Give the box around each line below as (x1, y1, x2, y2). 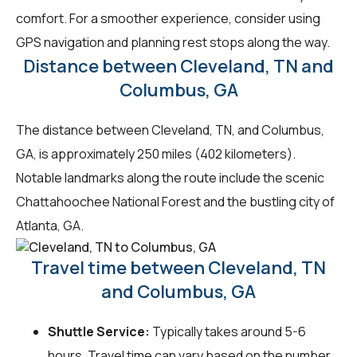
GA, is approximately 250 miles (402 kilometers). (16, 144, 296, 163)
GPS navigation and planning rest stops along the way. (16, 33, 330, 51)
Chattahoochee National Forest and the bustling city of (16, 192, 335, 210)
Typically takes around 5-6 (150, 323, 306, 341)
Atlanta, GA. (16, 216, 84, 234)
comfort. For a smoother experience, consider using (16, 9, 320, 27)
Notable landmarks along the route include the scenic (16, 168, 324, 186)
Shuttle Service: (48, 323, 150, 341)
